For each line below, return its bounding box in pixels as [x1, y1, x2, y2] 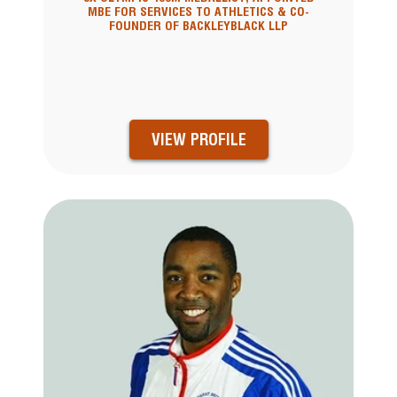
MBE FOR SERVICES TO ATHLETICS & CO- [88, 4, 309, 19]
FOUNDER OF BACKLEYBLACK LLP [109, 19, 288, 34]
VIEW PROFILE [151, 129, 246, 149]
